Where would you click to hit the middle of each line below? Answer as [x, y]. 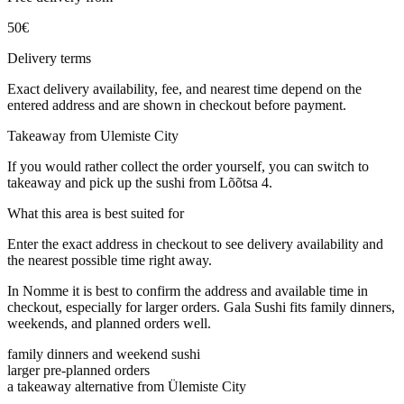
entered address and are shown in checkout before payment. [177, 105]
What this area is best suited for [96, 213]
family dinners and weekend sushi [104, 353]
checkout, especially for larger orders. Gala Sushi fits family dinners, [201, 307]
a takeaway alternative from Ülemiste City [127, 386]
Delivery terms [49, 58]
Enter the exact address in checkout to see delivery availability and [195, 243]
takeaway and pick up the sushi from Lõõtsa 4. [140, 182]
